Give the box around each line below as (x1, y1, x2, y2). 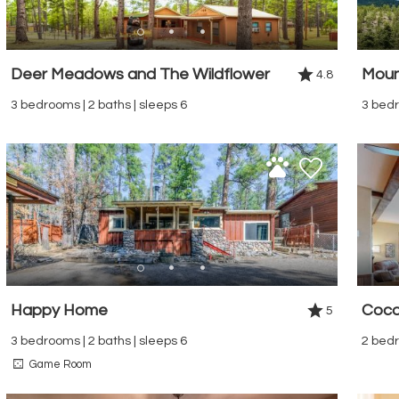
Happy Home (11, 301, 108, 319)
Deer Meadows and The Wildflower (11, 65, 270, 83)
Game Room (29, 357, 92, 370)
